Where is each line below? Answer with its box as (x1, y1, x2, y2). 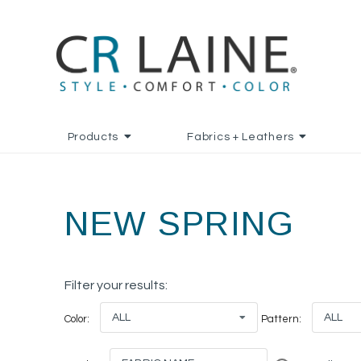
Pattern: (260, 313, 301, 326)
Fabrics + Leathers (187, 131, 294, 143)
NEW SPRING (64, 205, 294, 243)
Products (67, 131, 119, 143)
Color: (64, 313, 89, 326)
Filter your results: (64, 279, 168, 292)
